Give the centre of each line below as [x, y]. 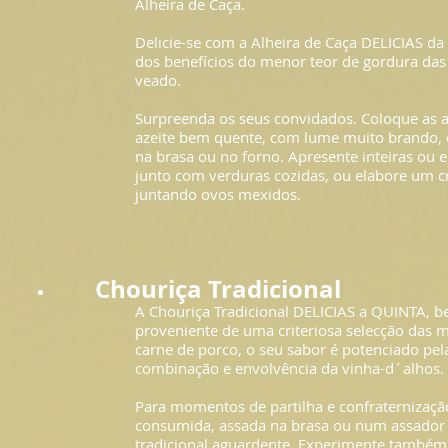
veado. [158, 80]
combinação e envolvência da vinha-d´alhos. [289, 368]
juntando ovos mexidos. [218, 194]
